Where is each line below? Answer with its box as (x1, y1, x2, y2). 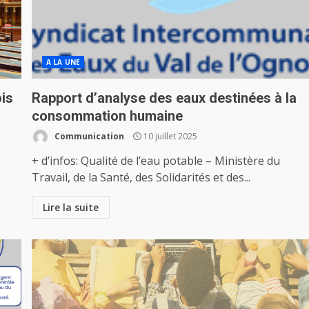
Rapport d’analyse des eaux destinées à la (32, 90, 297, 106)
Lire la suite (43, 201, 99, 214)
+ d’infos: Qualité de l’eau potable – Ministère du (32, 153, 281, 168)
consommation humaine (32, 108, 183, 124)
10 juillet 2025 (141, 130, 198, 142)
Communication (52, 130, 125, 142)
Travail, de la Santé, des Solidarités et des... (32, 170, 251, 185)
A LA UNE (46, 57, 80, 67)
